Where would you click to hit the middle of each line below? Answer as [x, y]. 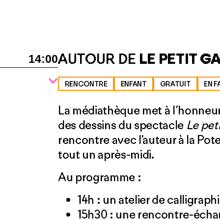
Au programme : [100, 177]
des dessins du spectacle [122, 125]
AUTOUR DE [98, 59]
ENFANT [134, 84]
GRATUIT [175, 84]
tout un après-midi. [106, 154]
